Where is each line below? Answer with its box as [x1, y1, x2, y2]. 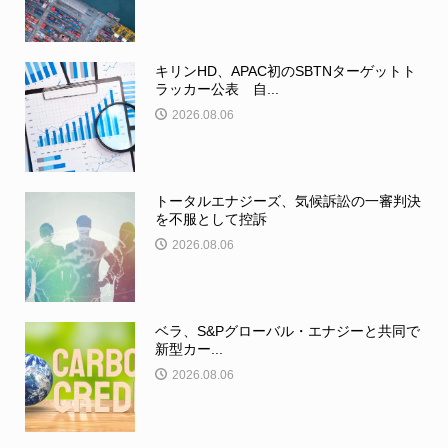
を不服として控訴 [154, 211, 267, 228]
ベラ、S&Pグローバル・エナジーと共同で [154, 323, 420, 340]
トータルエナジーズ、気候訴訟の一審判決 [154, 193, 421, 210]
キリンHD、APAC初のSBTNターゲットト [154, 63, 416, 80]
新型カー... [154, 341, 223, 358]
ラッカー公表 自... [154, 81, 279, 98]
